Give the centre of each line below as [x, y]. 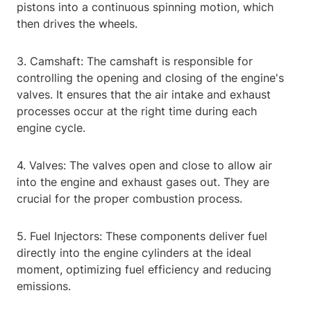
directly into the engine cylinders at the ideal [134, 253]
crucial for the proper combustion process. [129, 199]
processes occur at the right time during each [137, 111]
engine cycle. [51, 128]
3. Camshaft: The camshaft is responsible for [135, 61]
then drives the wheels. [77, 24]
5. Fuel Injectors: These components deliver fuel [142, 236]
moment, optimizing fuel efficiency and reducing [144, 270]
